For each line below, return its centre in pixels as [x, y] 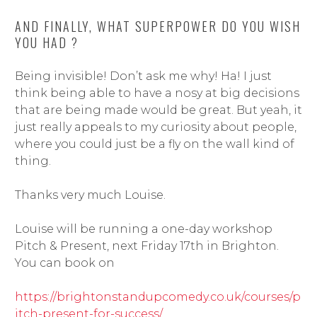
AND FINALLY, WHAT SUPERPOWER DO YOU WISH [157, 26]
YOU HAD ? [46, 42]
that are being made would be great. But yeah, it [158, 110]
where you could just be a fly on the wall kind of [154, 144]
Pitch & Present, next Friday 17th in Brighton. [146, 246]
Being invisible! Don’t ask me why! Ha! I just [143, 76]
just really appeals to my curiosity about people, [155, 127]
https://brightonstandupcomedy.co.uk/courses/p [157, 296]
